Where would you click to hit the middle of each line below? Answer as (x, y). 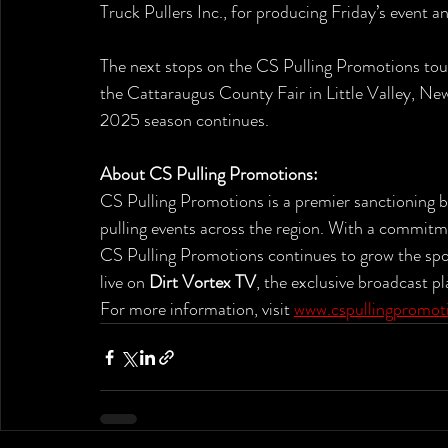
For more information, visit (197, 309)
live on (124, 282)
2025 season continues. (184, 120)
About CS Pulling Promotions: (209, 174)
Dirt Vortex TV (202, 282)
